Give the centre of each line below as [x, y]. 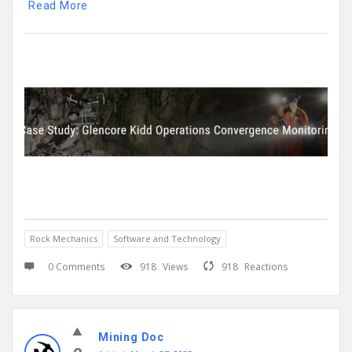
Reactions [266, 267]
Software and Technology [167, 239]
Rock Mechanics [64, 239]
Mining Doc [131, 337]
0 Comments [76, 267]
